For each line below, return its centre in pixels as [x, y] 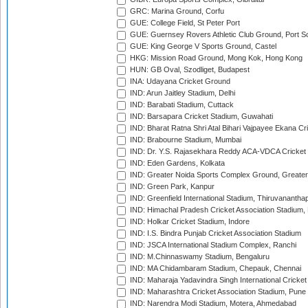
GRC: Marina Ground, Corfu [176, 11]
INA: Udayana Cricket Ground [179, 81]
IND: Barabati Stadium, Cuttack [181, 105]
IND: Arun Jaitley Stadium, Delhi [181, 93]
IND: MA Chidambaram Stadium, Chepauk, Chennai [214, 268]
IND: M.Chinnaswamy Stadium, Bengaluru [199, 257]
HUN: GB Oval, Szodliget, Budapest [189, 70]
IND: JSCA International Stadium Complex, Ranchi [212, 245]
